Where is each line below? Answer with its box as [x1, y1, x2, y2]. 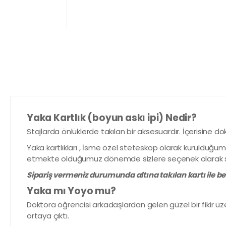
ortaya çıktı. [27, 210, 69, 221]
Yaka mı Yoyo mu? [27, 184, 116, 198]
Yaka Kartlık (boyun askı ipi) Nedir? [27, 111, 197, 125]
